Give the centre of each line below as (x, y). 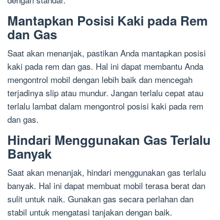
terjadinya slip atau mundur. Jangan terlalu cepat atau (105, 92)
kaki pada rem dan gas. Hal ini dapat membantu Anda (105, 66)
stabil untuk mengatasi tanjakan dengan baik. (90, 212)
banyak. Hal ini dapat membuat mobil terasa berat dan (106, 185)
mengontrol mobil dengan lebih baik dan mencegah (100, 79)
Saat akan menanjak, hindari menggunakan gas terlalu (107, 172)
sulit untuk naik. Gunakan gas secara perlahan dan (100, 198)
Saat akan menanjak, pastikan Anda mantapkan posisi (107, 53)
